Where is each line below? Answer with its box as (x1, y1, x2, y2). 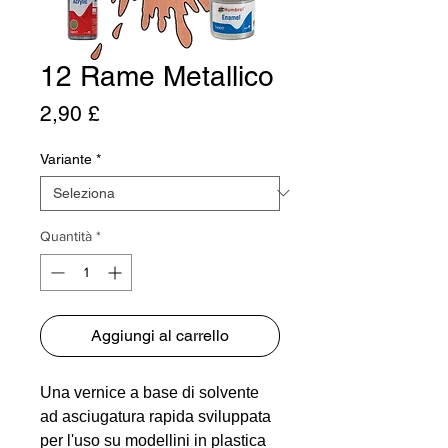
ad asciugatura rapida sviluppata (40, 407, 271, 425)
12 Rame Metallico (40, 59, 274, 92)
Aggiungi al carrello (91, 325, 229, 345)
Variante (40, 150, 92, 167)
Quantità (40, 227, 92, 244)
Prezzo (99, 99, 166, 125)
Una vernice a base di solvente (40, 383, 259, 401)
